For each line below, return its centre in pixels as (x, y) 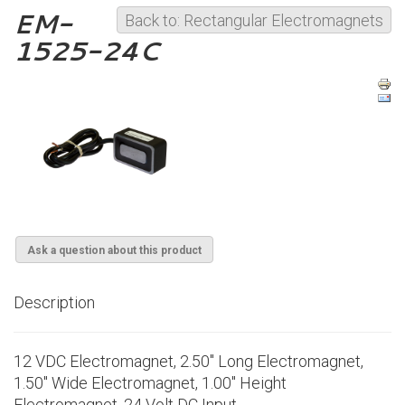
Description (54, 302)
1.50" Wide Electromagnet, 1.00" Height (150, 382)
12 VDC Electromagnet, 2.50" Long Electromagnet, (188, 361)
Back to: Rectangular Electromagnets (254, 20)
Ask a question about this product (114, 250)
